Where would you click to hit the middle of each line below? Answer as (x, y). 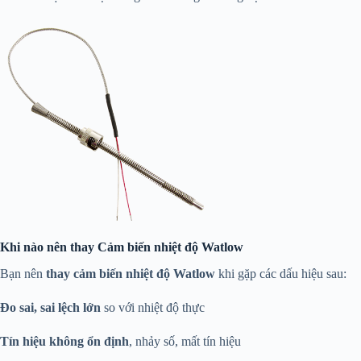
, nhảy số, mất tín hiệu (185, 341)
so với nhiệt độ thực (153, 307)
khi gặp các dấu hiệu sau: (281, 273)
